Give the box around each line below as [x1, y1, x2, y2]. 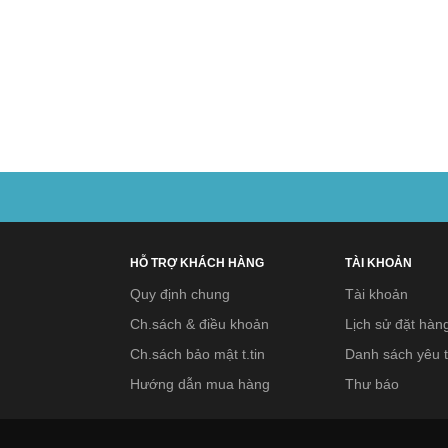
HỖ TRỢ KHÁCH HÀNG [130, 256, 264, 270]
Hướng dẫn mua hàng [130, 376, 270, 392]
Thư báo [344, 376, 399, 392]
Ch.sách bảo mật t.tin [130, 346, 265, 362]
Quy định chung [130, 286, 230, 302]
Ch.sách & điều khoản [130, 316, 269, 332]
